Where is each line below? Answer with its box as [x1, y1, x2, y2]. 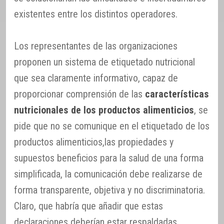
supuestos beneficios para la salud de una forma [14, 152, 203, 164]
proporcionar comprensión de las [14, 88, 145, 100]
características [145, 88, 209, 100]
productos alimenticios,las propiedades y [14, 136, 173, 148]
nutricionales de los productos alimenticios [14, 104, 194, 116]
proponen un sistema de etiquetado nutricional [14, 56, 195, 68]
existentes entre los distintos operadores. [14, 8, 177, 20]
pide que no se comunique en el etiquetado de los [14, 120, 209, 132]
